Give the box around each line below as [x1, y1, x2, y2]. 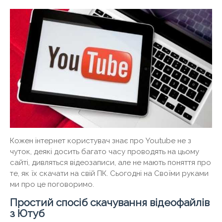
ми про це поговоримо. [10, 180, 94, 189]
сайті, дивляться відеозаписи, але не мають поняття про [10, 158, 211, 167]
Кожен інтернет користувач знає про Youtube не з [10, 136, 191, 146]
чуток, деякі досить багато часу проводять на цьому [10, 147, 199, 157]
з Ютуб [10, 207, 45, 220]
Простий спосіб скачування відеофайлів [10, 196, 210, 209]
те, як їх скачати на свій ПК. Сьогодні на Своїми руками [10, 169, 209, 178]
